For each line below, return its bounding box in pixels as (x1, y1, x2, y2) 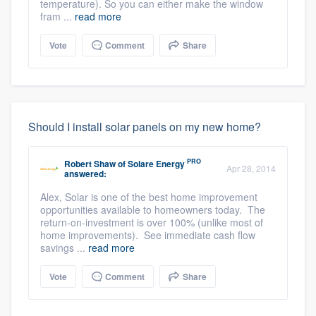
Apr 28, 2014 (226, 162, 276, 174)
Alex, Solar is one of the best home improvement (40, 189, 257, 204)
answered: (64, 166, 107, 180)
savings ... (40, 240, 88, 255)
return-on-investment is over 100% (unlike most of (40, 214, 263, 229)
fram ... (40, 8, 75, 23)
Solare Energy (128, 157, 185, 170)
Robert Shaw (64, 157, 116, 170)
